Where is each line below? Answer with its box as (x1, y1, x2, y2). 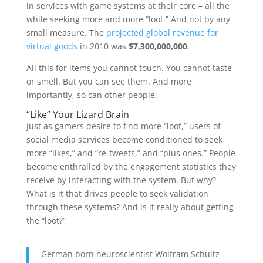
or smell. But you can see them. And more (26, 75, 191, 87)
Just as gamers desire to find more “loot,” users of (26, 120, 221, 131)
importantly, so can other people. (26, 89, 157, 100)
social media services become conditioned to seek (26, 133, 222, 145)
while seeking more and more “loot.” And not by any (26, 13, 230, 25)
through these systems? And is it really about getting (26, 201, 234, 213)
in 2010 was (77, 40, 129, 52)
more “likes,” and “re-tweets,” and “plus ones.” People (26, 147, 235, 159)
